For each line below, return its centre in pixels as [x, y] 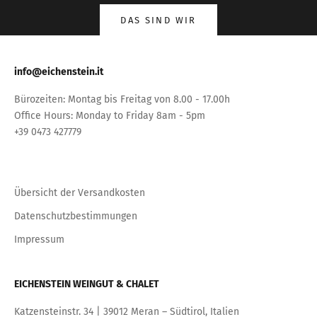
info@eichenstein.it [59, 71]
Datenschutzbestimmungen [76, 216]
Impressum [39, 239]
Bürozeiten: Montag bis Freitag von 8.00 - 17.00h [122, 99]
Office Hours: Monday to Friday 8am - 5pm [110, 115]
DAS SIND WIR [158, 20]
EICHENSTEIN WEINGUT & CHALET [87, 284]
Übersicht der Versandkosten [80, 192]
